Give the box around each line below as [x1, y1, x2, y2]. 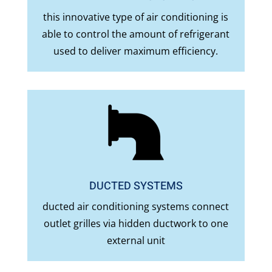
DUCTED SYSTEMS [89, 178, 183, 195]
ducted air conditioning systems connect [42, 200, 229, 214]
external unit [106, 234, 165, 248]
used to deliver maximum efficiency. [53, 44, 219, 58]
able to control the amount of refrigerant [42, 27, 230, 41]
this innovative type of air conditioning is [43, 10, 229, 24]
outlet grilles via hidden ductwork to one [43, 217, 228, 231]
